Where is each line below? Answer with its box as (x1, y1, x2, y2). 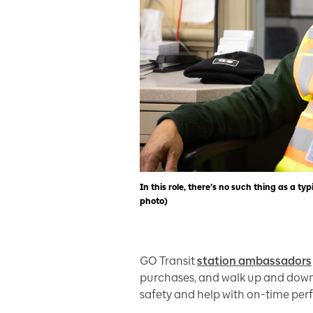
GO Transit (140, 254, 197, 268)
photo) (140, 196, 168, 206)
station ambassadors (197, 254, 312, 268)
